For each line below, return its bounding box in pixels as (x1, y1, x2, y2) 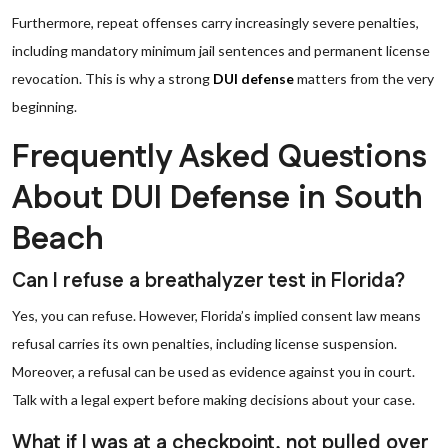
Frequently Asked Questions (12, 135, 427, 180)
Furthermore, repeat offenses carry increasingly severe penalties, (12, 14, 419, 31)
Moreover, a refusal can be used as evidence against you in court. (12, 363, 415, 380)
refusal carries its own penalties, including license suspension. (12, 335, 397, 352)
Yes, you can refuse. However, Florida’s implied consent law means (12, 307, 421, 324)
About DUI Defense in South (12, 176, 423, 221)
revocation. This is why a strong (12, 70, 213, 87)
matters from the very (294, 70, 434, 87)
